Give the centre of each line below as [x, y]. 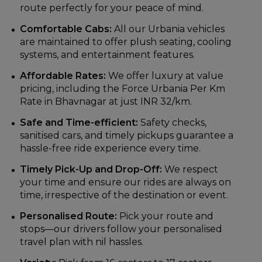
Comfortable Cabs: [66, 29]
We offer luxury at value [165, 76]
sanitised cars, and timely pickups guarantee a [127, 136]
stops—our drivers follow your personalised [121, 229]
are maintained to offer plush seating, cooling [126, 42]
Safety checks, [172, 123]
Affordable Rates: [63, 76]
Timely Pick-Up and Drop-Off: [91, 170]
